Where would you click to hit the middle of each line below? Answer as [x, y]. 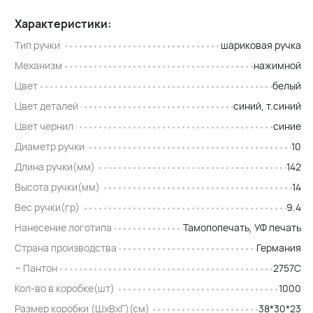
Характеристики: [63, 24]
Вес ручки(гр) [48, 207]
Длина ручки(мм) [55, 167]
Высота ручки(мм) [58, 187]
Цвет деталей [47, 106]
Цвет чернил [44, 126]
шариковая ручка [261, 45]
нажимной [277, 65]
